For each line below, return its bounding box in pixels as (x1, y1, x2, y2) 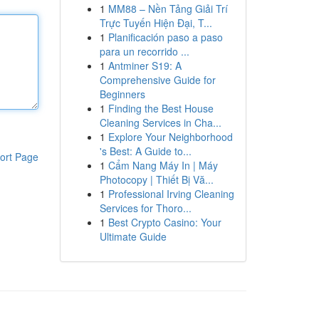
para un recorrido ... (99, 44, 189, 58)
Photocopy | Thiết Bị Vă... (99, 172, 214, 187)
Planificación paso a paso (108, 30, 223, 44)
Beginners (99, 87, 145, 101)
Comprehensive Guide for (99, 73, 216, 87)
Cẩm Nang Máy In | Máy (108, 158, 218, 172)
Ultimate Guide (99, 229, 167, 244)
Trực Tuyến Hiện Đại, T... (99, 16, 212, 30)
